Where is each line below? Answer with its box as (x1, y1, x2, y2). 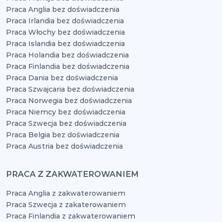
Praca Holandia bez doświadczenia (6, 51, 129, 59)
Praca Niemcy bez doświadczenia (6, 108, 125, 116)
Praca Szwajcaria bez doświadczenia (6, 85, 134, 94)
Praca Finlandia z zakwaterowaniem (6, 212, 135, 221)
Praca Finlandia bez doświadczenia (6, 62, 129, 71)
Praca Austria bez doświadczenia (6, 142, 123, 151)
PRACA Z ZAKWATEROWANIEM (6, 169, 139, 179)
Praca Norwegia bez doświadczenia (6, 96, 132, 105)
